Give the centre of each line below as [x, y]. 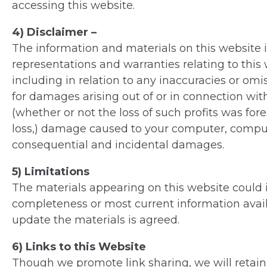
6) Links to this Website [79, 247]
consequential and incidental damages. [118, 145]
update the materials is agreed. [96, 220]
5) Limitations [51, 172]
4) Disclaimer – [54, 32]
